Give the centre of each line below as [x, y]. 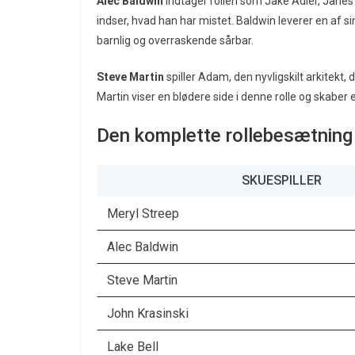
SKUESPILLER [281, 181]
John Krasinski [148, 314]
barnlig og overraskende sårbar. [175, 41]
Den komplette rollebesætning [225, 136]
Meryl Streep [143, 214]
